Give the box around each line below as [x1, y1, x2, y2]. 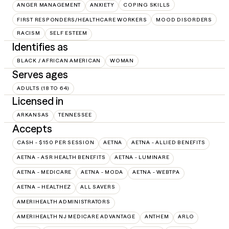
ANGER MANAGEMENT [17, 1, 81, 8]
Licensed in [12, 94, 63, 107]
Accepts [12, 122, 52, 135]
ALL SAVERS [80, 183, 116, 190]
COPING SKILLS [123, 1, 170, 8]
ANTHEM [144, 213, 169, 220]
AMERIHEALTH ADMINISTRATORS [17, 198, 110, 205]
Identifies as [12, 40, 68, 53]
